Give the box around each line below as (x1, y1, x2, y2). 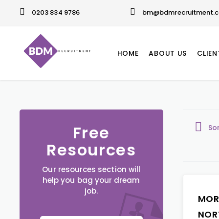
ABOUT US (149, 48, 187, 58)
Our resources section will (42, 164, 141, 175)
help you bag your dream (43, 175, 140, 185)
